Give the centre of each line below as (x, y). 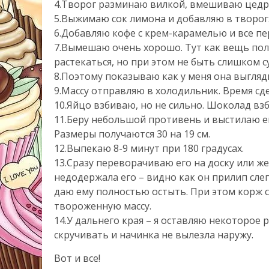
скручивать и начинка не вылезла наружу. (154, 235)
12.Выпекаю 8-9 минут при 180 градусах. (149, 148)
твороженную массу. (103, 206)
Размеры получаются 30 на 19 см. (132, 134)
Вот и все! (77, 258)
